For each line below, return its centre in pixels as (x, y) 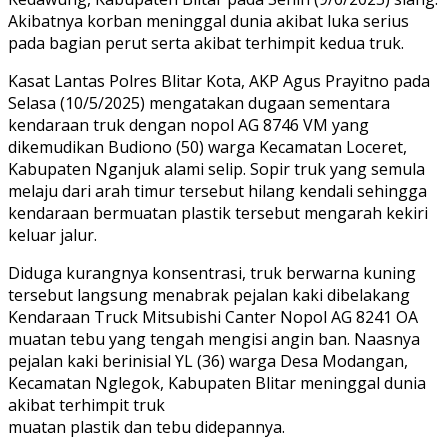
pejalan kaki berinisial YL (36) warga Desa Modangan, (208, 360)
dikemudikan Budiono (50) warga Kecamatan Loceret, (207, 146)
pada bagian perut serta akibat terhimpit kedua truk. (206, 42)
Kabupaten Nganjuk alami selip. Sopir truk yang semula (216, 168)
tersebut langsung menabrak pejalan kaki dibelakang (209, 294)
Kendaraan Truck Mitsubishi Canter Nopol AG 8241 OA (213, 316)
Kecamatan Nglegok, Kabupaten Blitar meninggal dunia (217, 382)
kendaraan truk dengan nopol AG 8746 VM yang (188, 124)
